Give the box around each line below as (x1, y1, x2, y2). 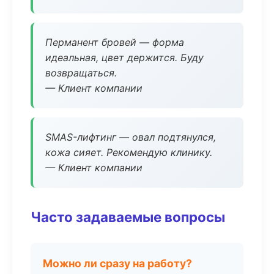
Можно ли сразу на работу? (43, 257, 192, 270)
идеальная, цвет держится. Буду (45, 51, 204, 64)
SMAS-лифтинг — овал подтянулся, (45, 131, 216, 143)
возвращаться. (45, 67, 117, 79)
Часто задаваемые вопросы (31, 209, 225, 225)
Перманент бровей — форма (45, 36, 184, 48)
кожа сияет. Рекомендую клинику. (45, 146, 212, 158)
